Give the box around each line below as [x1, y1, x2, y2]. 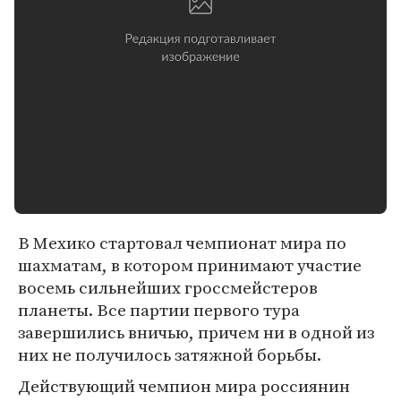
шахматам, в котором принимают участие [18, 253, 362, 277]
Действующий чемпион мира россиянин [18, 374, 350, 397]
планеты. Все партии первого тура [18, 298, 300, 321]
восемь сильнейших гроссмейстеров [18, 276, 318, 299]
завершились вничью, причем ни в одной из [18, 320, 374, 344]
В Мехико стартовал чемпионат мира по [18, 231, 346, 254]
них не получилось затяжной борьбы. [18, 343, 321, 366]
